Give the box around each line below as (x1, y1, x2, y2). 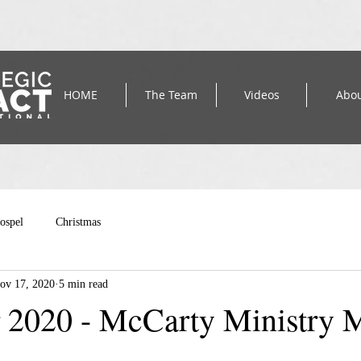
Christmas (56, 215, 101, 228)
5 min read (59, 277, 108, 290)
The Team (145, 87, 197, 102)
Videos (243, 87, 280, 102)
